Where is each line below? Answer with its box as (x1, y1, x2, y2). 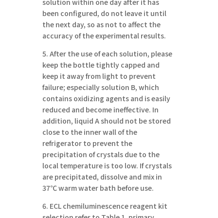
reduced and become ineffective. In (42, 104, 159, 114)
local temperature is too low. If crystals (42, 160, 172, 170)
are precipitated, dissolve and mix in (42, 171, 163, 182)
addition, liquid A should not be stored (42, 115, 171, 126)
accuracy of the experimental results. (42, 30, 166, 40)
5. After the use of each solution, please (42, 48, 173, 58)
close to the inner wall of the (42, 127, 138, 137)
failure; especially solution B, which (42, 82, 160, 92)
